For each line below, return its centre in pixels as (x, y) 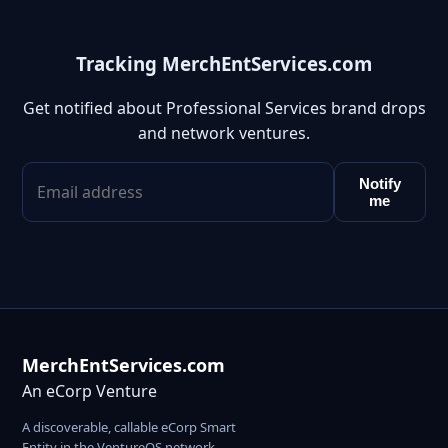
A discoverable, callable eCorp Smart (129, 427)
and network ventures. (224, 133)
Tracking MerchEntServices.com (224, 63)
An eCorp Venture (89, 391)
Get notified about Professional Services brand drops (224, 108)
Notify (379, 184)
